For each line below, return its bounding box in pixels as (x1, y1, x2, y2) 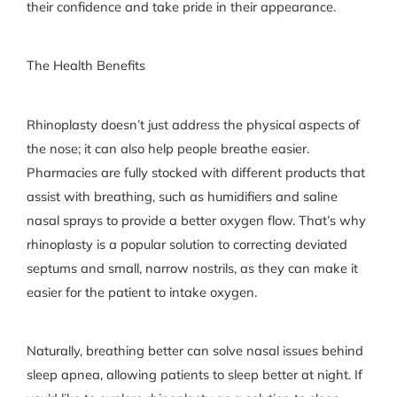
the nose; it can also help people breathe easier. (26, 139, 309, 157)
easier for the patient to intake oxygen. (26, 283, 257, 300)
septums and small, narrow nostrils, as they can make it (26, 259, 358, 276)
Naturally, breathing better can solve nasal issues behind (26, 341, 363, 359)
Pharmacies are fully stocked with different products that (26, 163, 365, 181)
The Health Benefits (26, 57, 145, 74)
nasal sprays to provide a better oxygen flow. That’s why (26, 211, 366, 229)
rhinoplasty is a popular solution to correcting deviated (26, 235, 347, 253)
